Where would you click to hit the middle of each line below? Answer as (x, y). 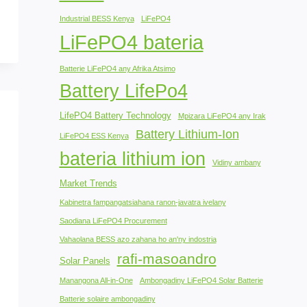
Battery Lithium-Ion (187, 134)
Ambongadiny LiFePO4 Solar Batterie (201, 280)
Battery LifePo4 (123, 91)
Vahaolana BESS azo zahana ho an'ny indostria (138, 239)
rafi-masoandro (167, 258)
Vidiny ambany (236, 162)
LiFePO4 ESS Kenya (94, 135)
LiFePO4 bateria (131, 42)
